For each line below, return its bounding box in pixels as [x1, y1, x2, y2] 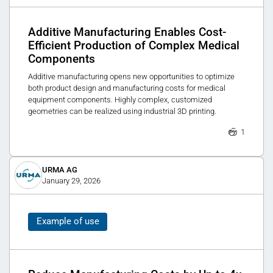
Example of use [36, 216, 99, 227]
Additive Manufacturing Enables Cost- [28, 26, 226, 40]
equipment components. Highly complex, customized [28, 94, 212, 104]
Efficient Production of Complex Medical [28, 39, 239, 53]
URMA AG [41, 165, 77, 175]
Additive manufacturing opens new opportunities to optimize [28, 71, 235, 81]
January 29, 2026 [41, 176, 101, 186]
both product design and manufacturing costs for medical [28, 83, 225, 93]
